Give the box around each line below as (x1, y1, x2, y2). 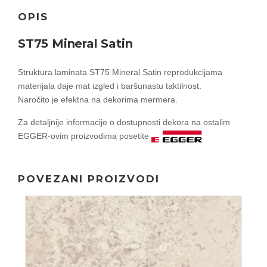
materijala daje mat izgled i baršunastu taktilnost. (18, 80, 201, 91)
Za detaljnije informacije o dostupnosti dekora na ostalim (18, 117, 230, 127)
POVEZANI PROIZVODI (18, 172, 160, 185)
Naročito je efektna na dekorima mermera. (18, 94, 178, 104)
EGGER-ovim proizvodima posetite (18, 131, 151, 141)
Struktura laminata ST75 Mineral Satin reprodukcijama (18, 67, 222, 77)
